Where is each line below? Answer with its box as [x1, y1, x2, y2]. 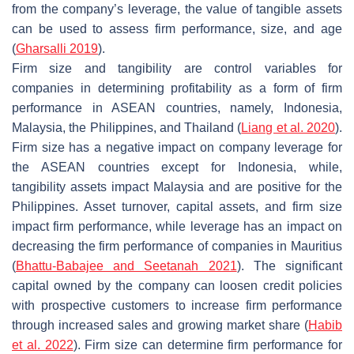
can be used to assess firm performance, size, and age [12, 21, 342, 36]
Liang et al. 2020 [241, 120, 335, 134]
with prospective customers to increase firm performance [12, 298, 342, 312]
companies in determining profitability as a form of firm [12, 81, 342, 95]
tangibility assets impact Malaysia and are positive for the [12, 179, 342, 194]
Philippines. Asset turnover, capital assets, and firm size [12, 199, 342, 213]
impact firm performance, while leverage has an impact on [12, 219, 342, 233]
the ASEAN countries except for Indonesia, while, [12, 160, 342, 174]
